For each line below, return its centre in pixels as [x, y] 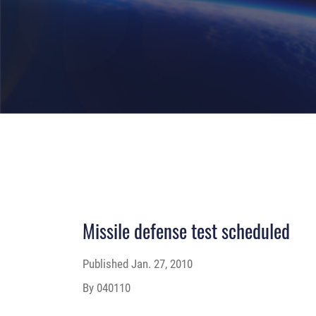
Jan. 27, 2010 [162, 263]
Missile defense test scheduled [186, 230]
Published [107, 263]
